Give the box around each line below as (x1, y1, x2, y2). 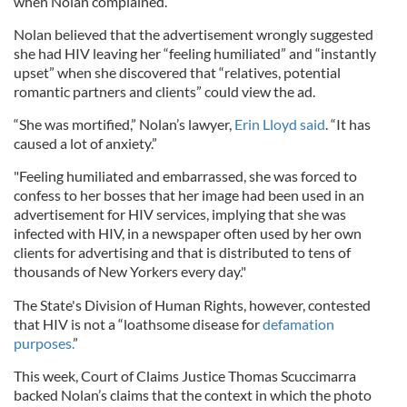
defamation (263, 315, 334, 333)
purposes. (14, 334, 73, 352)
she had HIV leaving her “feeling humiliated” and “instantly (14, 45, 376, 62)
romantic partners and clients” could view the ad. (14, 83, 315, 100)
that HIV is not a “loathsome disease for (14, 315, 263, 333)
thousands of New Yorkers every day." (14, 263, 246, 280)
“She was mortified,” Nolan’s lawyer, (14, 115, 234, 133)
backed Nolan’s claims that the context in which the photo (14, 386, 372, 403)
